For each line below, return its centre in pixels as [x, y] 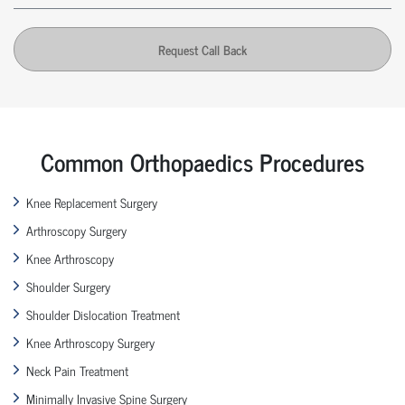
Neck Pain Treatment [77, 370]
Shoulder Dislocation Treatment [103, 314]
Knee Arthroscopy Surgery [90, 342]
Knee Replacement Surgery [92, 202]
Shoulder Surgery [68, 286]
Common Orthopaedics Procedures [202, 161]
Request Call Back [202, 49]
